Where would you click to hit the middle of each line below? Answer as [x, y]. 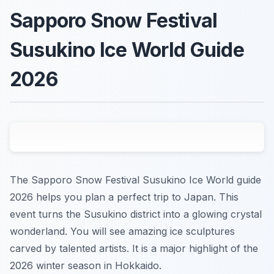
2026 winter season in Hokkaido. [86, 265]
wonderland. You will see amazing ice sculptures [122, 231]
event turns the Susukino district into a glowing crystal [136, 214]
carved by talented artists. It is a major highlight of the [134, 248]
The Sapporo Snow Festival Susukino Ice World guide [135, 180]
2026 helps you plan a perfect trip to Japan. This [124, 197]
